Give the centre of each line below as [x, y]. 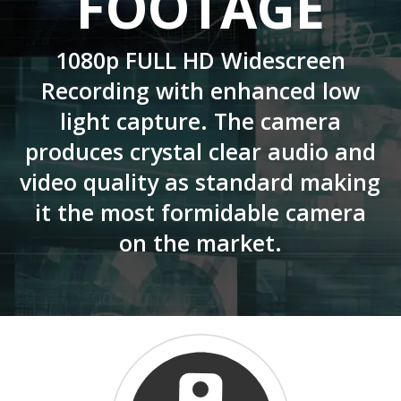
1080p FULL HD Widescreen [200, 60]
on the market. [200, 243]
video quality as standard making [200, 182]
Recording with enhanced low [200, 90]
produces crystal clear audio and [200, 151]
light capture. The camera [200, 121]
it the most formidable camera [200, 212]
